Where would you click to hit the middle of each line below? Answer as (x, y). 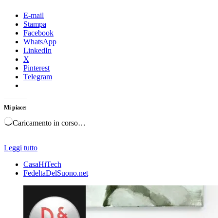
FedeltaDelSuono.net (56, 173)
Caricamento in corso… (49, 123)
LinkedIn (37, 50)
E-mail (34, 15)
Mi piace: (15, 107)
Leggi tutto (21, 147)
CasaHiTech (42, 164)
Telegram (38, 76)
